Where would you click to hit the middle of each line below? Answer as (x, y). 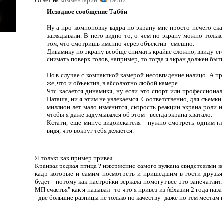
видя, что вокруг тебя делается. (90, 131)
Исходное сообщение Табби (87, 12)
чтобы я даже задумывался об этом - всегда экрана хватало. (129, 115)
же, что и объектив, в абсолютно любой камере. (113, 83)
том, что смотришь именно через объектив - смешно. (120, 43)
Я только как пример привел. (74, 158)
